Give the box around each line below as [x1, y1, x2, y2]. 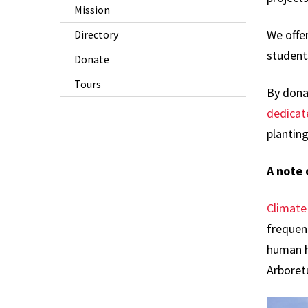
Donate [74, 52, 109, 67]
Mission [74, 3, 110, 17]
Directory [74, 27, 118, 42]
